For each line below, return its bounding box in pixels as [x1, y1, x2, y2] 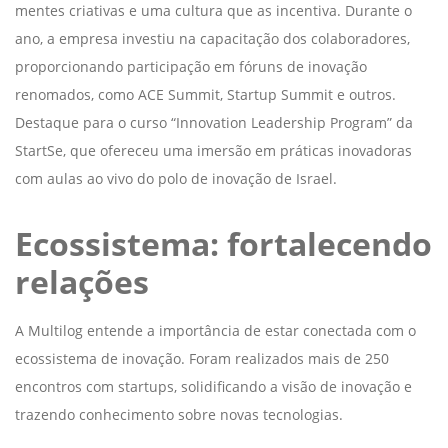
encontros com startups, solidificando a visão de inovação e [15, 376, 412, 396]
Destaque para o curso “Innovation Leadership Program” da [15, 112, 413, 132]
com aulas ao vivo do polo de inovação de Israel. [15, 168, 337, 188]
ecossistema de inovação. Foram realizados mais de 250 [15, 348, 389, 368]
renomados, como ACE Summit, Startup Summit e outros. [15, 84, 396, 104]
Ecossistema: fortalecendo [15, 221, 432, 265]
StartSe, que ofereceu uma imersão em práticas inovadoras [15, 140, 412, 160]
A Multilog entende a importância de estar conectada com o [15, 320, 416, 340]
